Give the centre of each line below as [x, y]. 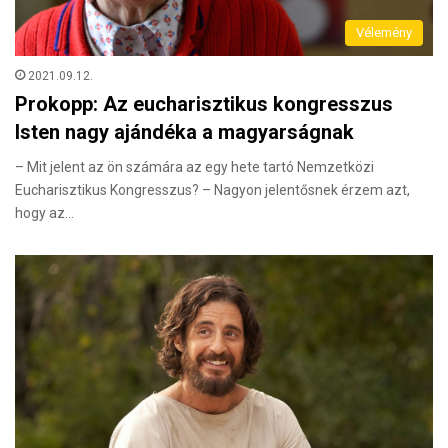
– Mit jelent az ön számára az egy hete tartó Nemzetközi [194, 166]
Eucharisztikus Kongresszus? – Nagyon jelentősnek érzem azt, [212, 189]
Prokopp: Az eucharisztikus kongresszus [204, 103]
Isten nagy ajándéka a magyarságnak [184, 131]
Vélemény [384, 32]
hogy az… [44, 212]
